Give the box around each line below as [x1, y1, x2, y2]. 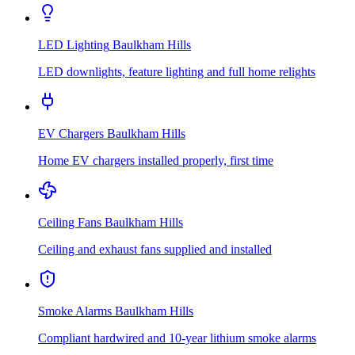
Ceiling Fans [38, 216, 101, 230]
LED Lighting [38, 38, 109, 52]
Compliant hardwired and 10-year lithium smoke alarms [38, 331, 316, 345]
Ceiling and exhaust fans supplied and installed [38, 242, 272, 257]
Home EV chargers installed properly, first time [38, 154, 273, 168]
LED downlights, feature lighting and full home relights [38, 65, 315, 79]
